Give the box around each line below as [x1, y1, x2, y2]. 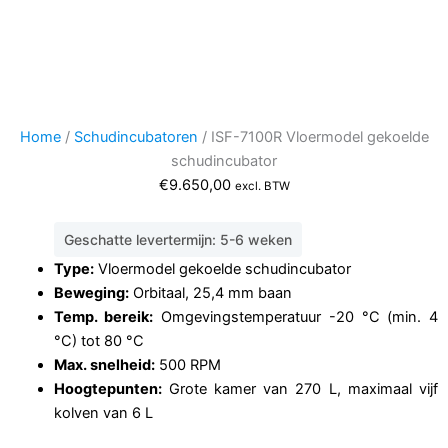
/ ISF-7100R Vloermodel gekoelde [197, 127, 429, 146]
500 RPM [154, 356, 221, 375]
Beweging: [53, 284, 129, 303]
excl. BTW [234, 178, 290, 193]
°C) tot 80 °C [53, 332, 144, 351]
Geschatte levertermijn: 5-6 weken [64, 231, 292, 249]
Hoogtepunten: [53, 380, 162, 399]
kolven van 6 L [53, 404, 153, 423]
